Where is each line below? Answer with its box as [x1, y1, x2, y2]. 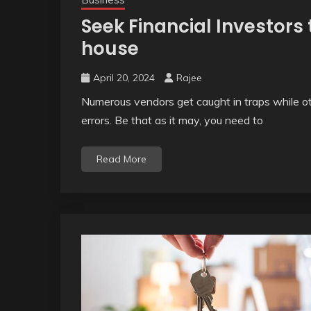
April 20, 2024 [93, 72, 155, 85]
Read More [96, 153, 146, 166]
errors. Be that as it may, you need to [81, 113, 263, 128]
